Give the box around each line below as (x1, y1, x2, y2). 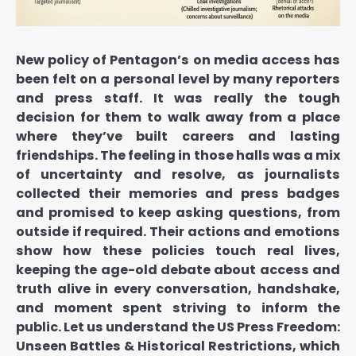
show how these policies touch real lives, (16, 242, 340, 261)
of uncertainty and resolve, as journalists (16, 165, 340, 184)
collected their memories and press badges (16, 184, 340, 203)
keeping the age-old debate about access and (16, 261, 340, 280)
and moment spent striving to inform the (16, 299, 340, 318)
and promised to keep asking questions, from (16, 203, 340, 222)
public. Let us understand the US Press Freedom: (16, 318, 340, 337)
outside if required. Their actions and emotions (16, 222, 340, 242)
